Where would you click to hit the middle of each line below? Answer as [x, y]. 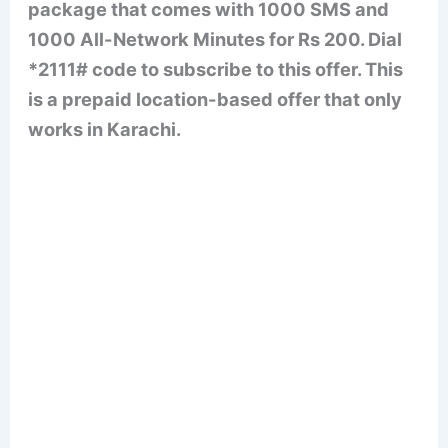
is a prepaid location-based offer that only [215, 98]
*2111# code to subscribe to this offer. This [216, 68]
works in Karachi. [105, 128]
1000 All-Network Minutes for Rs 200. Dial [215, 38]
